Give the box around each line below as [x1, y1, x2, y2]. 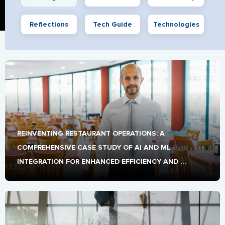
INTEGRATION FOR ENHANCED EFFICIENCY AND [17, 157, 178, 166]
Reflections [29, 20, 68, 29]
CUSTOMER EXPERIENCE [17, 171, 98, 180]
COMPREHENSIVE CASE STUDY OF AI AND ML [17, 143, 171, 152]
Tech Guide [93, 20, 132, 29]
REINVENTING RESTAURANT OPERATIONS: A [17, 129, 165, 138]
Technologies [153, 20, 199, 29]
